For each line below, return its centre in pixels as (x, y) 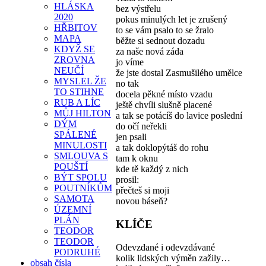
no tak (127, 84)
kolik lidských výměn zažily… (173, 258)
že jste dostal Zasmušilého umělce (179, 73)
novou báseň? (142, 201)
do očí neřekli (141, 126)
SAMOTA (74, 198)
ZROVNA (75, 59)
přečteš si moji (142, 191)
